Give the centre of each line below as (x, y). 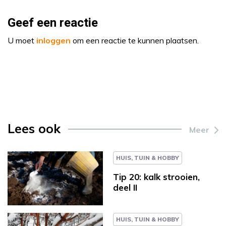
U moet (22, 40)
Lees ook (34, 128)
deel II (125, 187)
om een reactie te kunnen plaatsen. (135, 40)
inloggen (53, 40)
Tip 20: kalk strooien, (156, 177)
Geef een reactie (53, 23)
